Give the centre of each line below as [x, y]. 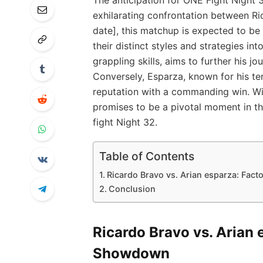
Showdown [131, 253]
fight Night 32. [125, 122]
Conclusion [132, 189]
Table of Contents [146, 156]
